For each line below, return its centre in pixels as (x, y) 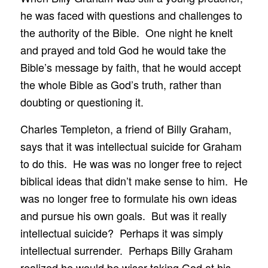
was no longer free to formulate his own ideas (128, 198)
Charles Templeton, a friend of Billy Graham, (126, 128)
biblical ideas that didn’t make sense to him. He (134, 180)
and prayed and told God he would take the (123, 50)
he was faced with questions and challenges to (131, 15)
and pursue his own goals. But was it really (123, 215)
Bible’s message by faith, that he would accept (130, 67)
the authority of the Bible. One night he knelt (126, 33)
